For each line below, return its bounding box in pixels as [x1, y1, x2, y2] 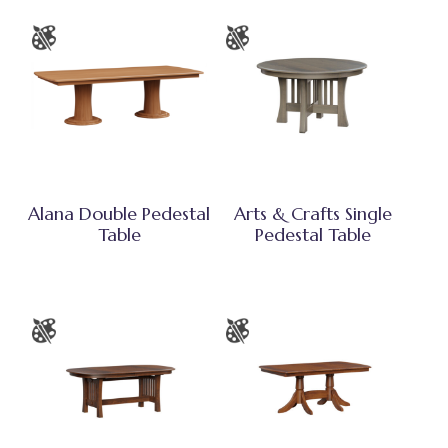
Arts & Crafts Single [233, 202, 392, 226]
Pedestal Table [254, 223, 371, 247]
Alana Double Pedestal [28, 202, 211, 226]
